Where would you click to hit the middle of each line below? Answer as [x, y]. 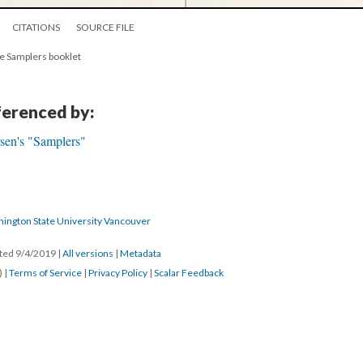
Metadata [141, 254]
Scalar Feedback [189, 273]
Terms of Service [45, 273]
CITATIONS [36, 28]
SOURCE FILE [105, 28]
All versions [88, 254]
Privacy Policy [118, 273]
